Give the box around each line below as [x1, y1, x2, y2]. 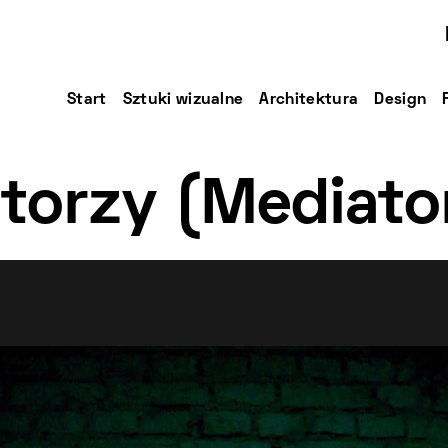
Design [374, 93, 427, 107]
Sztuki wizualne [122, 93, 244, 107]
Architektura [259, 93, 359, 107]
